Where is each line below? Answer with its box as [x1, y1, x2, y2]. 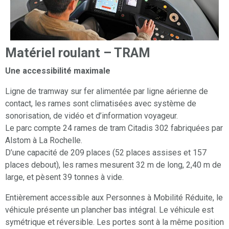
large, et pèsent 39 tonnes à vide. [5, 172, 124, 182]
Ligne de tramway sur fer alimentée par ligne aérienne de [5, 86, 208, 96]
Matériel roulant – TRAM [5, 45, 150, 60]
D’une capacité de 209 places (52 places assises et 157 [5, 147, 207, 157]
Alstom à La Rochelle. [5, 135, 82, 145]
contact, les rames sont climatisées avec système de [5, 98, 196, 108]
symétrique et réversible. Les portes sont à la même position [5, 217, 224, 227]
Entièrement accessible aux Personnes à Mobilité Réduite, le [5, 192, 223, 202]
